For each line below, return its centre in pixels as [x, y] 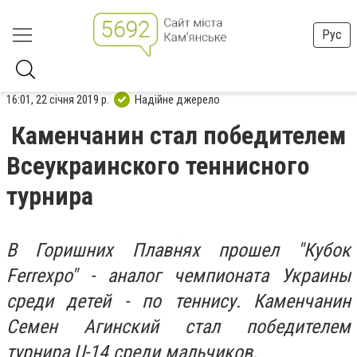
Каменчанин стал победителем [178, 135]
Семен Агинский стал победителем [178, 327]
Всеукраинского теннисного [158, 166]
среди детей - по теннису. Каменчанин [178, 301]
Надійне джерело [177, 99]
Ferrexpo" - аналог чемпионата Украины [178, 276]
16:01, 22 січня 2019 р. [58, 99]
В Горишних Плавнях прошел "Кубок [178, 250]
